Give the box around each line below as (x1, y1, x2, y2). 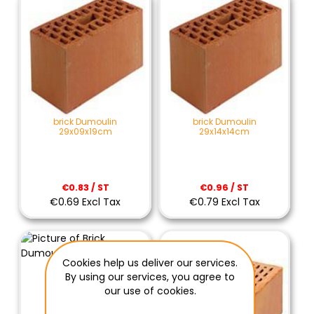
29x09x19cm (58, 125, 112, 137)
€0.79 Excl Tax (189, 194, 260, 209)
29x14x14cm (199, 125, 250, 137)
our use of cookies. (104, 284, 196, 298)
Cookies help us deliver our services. (62, 256, 238, 270)
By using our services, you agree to (65, 270, 235, 284)
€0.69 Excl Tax (50, 194, 121, 209)
